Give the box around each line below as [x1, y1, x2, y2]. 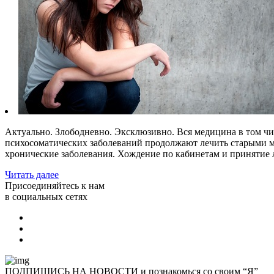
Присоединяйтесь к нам [5, 180, 105, 191]
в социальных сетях [5, 191, 87, 202]
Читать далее [5, 169, 59, 180]
